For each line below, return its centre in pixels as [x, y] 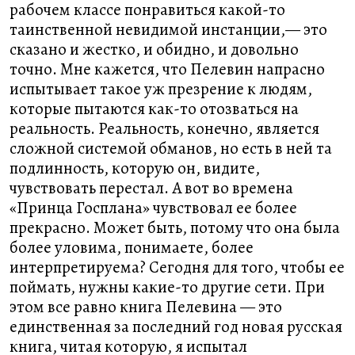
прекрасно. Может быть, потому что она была [175, 227]
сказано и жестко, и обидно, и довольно [154, 49]
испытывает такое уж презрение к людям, [161, 89]
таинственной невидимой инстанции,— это [168, 29]
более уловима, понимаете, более [132, 247]
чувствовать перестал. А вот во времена [151, 188]
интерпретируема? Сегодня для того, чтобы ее [177, 267]
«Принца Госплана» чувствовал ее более [153, 208]
